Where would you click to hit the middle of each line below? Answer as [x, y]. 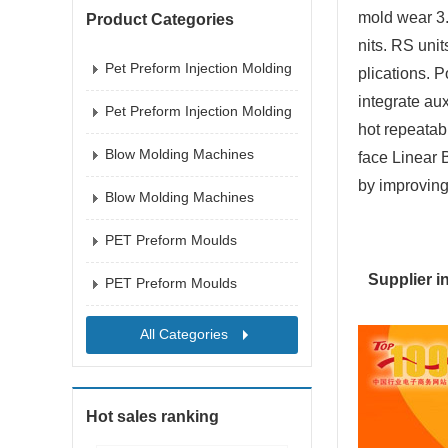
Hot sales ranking [152, 416]
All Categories [184, 334]
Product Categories [160, 19]
